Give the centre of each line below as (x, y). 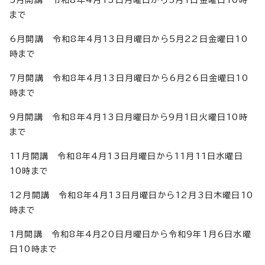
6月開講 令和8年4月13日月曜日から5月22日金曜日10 (129, 39)
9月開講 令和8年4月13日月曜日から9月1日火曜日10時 (129, 117)
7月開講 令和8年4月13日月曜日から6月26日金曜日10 (129, 78)
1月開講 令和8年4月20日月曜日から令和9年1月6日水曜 (130, 234)
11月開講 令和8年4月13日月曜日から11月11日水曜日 (126, 156)
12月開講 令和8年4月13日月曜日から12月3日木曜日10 (132, 195)
